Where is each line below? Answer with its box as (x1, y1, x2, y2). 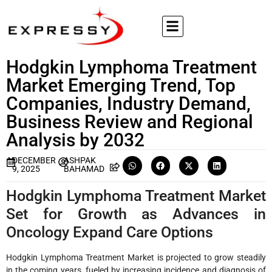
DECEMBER (12, 155, 56, 165)
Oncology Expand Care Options (6, 223, 213, 241)
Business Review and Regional (6, 111, 253, 132)
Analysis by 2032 (6, 129, 144, 151)
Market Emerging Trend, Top (6, 75, 236, 96)
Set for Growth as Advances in (6, 205, 266, 223)
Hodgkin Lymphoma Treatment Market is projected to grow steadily (6, 252, 266, 262)
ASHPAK (64, 155, 97, 165)
